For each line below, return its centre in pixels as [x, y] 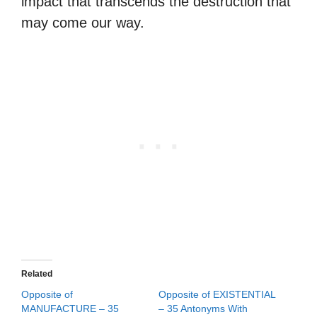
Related [37, 274]
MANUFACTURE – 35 [70, 309]
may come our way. [83, 23]
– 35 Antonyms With [203, 309]
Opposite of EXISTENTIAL [217, 294]
